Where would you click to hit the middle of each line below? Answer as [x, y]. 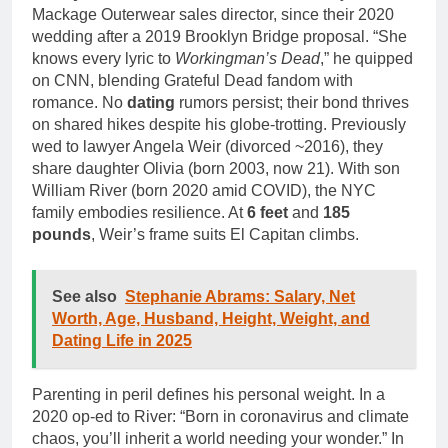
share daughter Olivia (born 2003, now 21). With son [216, 168]
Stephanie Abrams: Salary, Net [240, 296]
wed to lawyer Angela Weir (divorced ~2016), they [207, 146]
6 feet [267, 212]
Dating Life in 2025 [122, 340]
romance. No [79, 102]
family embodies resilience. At [139, 212]
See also [84, 296]
